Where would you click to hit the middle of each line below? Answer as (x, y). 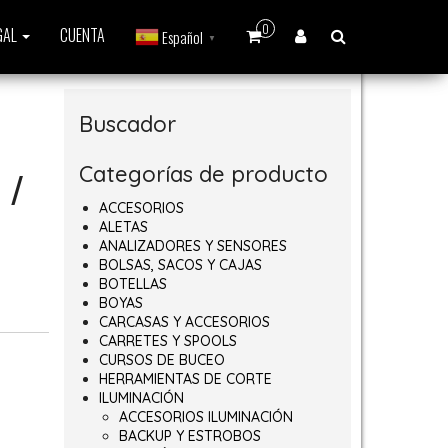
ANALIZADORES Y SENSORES (192, 246)
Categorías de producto (203, 174)
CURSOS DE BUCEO (161, 360)
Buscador (127, 124)
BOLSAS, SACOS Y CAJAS (180, 265)
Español (182, 37)
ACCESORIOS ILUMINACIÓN (205, 417)
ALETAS (123, 227)
